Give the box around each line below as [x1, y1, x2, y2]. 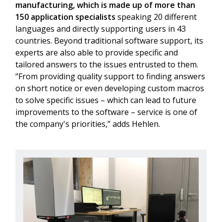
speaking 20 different [115, 11, 197, 22]
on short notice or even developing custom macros [15, 82, 204, 94]
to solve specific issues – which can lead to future [15, 94, 196, 106]
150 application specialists [15, 11, 115, 22]
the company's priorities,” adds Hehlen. [15, 118, 162, 129]
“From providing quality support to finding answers [15, 70, 205, 82]
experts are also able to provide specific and [15, 47, 178, 58]
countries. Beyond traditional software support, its [15, 35, 203, 46]
